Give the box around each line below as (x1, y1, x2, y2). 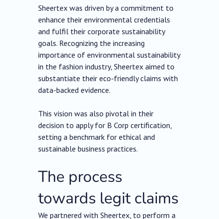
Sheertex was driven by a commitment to (38, 3, 174, 13)
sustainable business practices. (38, 144, 138, 154)
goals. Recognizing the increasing (38, 38, 145, 48)
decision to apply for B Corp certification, (38, 120, 172, 131)
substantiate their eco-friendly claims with (38, 73, 178, 84)
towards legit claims (38, 188, 179, 209)
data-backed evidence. (38, 85, 111, 95)
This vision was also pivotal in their (38, 109, 154, 119)
